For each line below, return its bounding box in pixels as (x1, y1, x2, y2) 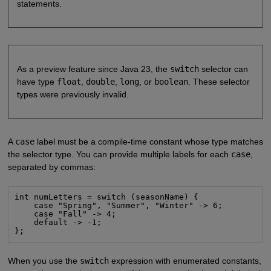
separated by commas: (7, 162, 96, 172)
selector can (198, 64, 248, 74)
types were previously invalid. (16, 89, 129, 99)
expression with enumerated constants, (108, 256, 261, 266)
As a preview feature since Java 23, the (16, 64, 170, 74)
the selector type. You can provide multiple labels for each (7, 149, 231, 159)
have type (16, 76, 57, 87)
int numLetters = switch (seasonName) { (15, 192, 199, 202)
